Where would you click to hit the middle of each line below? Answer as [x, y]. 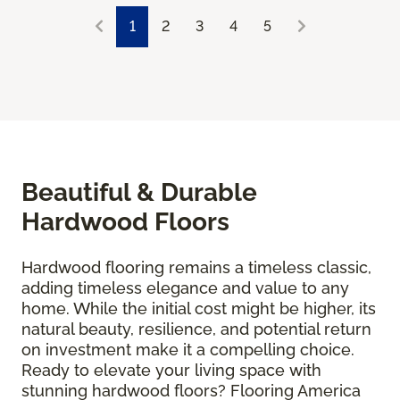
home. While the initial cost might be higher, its [199, 309]
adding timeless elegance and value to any [185, 288]
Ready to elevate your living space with [171, 371]
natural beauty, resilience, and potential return [196, 329]
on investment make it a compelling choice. [188, 350]
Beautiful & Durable [139, 193]
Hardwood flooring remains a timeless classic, [196, 268]
